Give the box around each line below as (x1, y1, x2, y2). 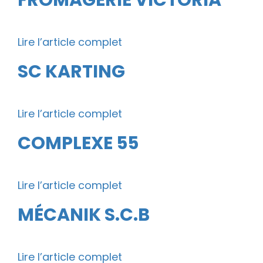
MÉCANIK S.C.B (18, 203, 150, 228)
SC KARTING (18, 59, 125, 85)
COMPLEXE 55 (18, 131, 139, 156)
